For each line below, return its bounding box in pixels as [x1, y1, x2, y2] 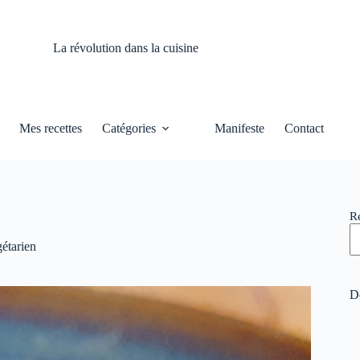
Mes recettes [19, 121, 83, 135]
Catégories [102, 121, 157, 135]
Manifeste [215, 121, 265, 135]
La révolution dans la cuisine [53, 41, 199, 55]
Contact [284, 121, 325, 135]
